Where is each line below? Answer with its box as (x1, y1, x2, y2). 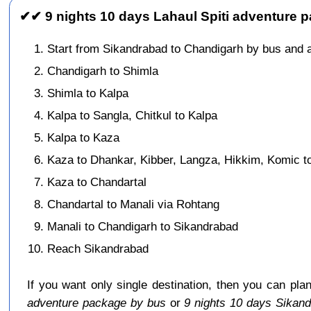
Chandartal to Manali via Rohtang (47, 197, 220, 212)
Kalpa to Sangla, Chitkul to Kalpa (47, 108, 218, 123)
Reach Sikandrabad (47, 242, 149, 256)
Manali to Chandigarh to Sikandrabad (47, 219, 239, 234)
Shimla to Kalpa (47, 86, 129, 101)
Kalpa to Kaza (47, 131, 120, 145)
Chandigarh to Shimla (47, 64, 159, 78)
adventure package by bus (26, 295, 166, 310)
